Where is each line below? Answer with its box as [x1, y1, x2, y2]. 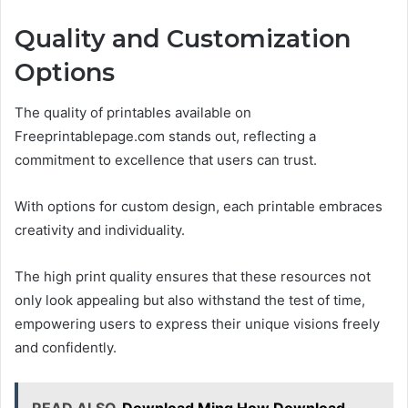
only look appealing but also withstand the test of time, [15, 291, 365, 310]
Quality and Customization [15, 23, 351, 54]
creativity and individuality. [15, 221, 185, 240]
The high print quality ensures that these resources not [15, 268, 371, 286]
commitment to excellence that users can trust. [15, 151, 317, 169]
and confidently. [15, 339, 117, 357]
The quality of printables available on [15, 104, 251, 122]
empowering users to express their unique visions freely [15, 315, 380, 333]
